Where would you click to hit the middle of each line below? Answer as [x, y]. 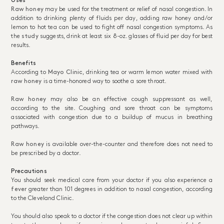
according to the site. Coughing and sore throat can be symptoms [112, 108]
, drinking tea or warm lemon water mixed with [148, 72]
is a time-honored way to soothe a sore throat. [105, 81]
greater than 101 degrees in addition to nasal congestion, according [120, 189]
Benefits [24, 63]
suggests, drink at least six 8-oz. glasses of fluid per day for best [125, 36]
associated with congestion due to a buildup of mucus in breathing [112, 117]
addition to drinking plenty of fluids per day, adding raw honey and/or [112, 18]
